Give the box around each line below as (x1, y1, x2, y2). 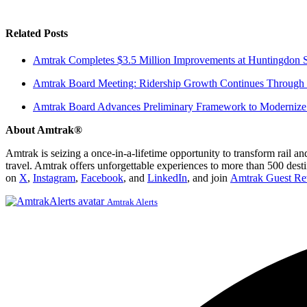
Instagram (33, 172, 75, 184)
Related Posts (5, 27, 68, 39)
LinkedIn (147, 172, 187, 184)
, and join (187, 172, 230, 184)
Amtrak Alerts (107, 197, 158, 208)
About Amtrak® (5, 124, 82, 136)
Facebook (81, 172, 123, 184)
